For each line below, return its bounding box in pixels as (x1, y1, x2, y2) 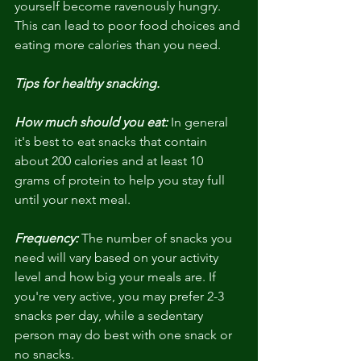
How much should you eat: (15, 114, 168, 131)
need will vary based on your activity (15, 250, 222, 266)
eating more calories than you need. (15, 37, 221, 53)
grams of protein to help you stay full (15, 172, 228, 189)
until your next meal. (15, 192, 131, 208)
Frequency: (15, 230, 78, 247)
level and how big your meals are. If (15, 269, 219, 285)
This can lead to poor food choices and (15, 18, 243, 34)
